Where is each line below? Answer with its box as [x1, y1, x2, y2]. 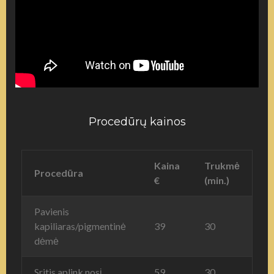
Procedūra [34, 166, 83, 179]
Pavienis [34, 205, 69, 217]
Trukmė [204, 159, 240, 171]
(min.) [204, 174, 229, 186]
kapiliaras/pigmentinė [34, 220, 126, 232]
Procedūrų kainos [88, 114, 186, 128]
